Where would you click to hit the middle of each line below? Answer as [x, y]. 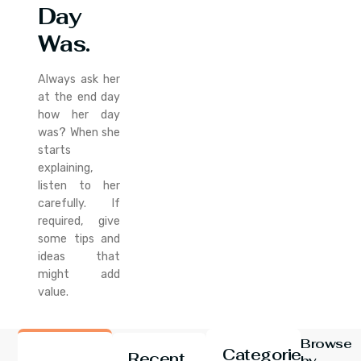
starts [55, 150]
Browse [326, 344]
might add [79, 274]
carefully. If [79, 203]
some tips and [79, 239]
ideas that [79, 256]
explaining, [66, 168]
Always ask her [79, 79]
